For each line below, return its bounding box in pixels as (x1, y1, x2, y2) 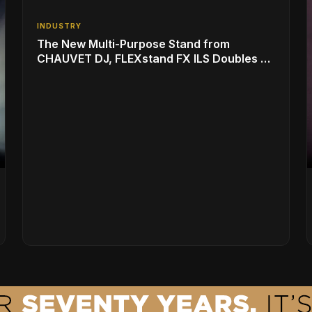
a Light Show (37, 66, 107, 81)
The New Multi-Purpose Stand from (37, 37, 230, 52)
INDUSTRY (37, 22, 81, 31)
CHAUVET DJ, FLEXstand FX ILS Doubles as (37, 52, 274, 66)
